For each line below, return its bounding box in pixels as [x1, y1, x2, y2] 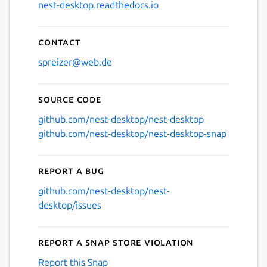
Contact [38, 36, 80, 48]
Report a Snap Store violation [38, 237, 194, 248]
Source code [38, 94, 101, 105]
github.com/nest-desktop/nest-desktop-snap [38, 128, 226, 139]
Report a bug [38, 165, 104, 176]
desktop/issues [38, 200, 101, 211]
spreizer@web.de [38, 57, 112, 68]
